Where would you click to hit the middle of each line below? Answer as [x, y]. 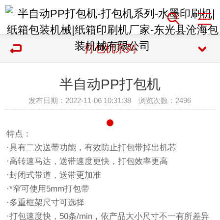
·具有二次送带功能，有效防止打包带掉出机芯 [92, 148]
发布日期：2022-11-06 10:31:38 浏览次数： [102, 100]
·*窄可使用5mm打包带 [48, 189]
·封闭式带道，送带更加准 [54, 175]
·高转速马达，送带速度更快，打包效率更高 [87, 162]
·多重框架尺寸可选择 [46, 203]
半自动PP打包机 [110, 84]
